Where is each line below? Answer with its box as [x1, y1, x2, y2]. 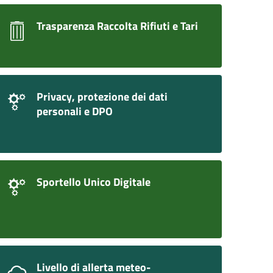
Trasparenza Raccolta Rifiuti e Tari [37, 17, 198, 34]
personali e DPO [37, 102, 113, 119]
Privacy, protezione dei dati [37, 88, 168, 105]
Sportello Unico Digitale [37, 173, 151, 190]
